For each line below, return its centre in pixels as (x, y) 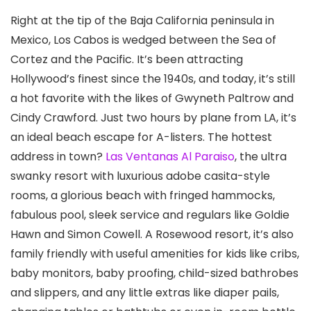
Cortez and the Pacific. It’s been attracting (127, 60)
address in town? (58, 157)
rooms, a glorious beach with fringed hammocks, (143, 196)
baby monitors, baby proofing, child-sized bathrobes (154, 274)
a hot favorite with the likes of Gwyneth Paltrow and (152, 99)
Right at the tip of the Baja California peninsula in (142, 21)
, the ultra (261, 157)
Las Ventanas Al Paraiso (170, 157)
